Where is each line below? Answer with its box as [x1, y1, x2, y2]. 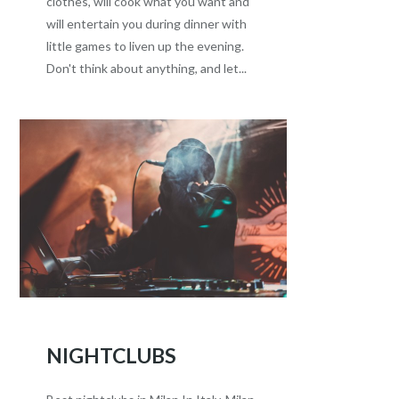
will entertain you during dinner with [46, 15, 248, 31]
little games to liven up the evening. [46, 37, 245, 53]
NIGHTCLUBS [46, 343, 177, 368]
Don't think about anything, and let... [46, 60, 248, 76]
